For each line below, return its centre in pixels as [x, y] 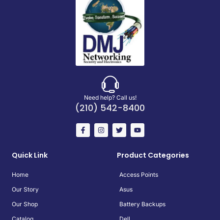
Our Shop [25, 204]
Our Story [25, 190]
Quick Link [30, 155]
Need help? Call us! [110, 98]
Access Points [139, 175]
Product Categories [153, 155]
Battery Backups [142, 204]
